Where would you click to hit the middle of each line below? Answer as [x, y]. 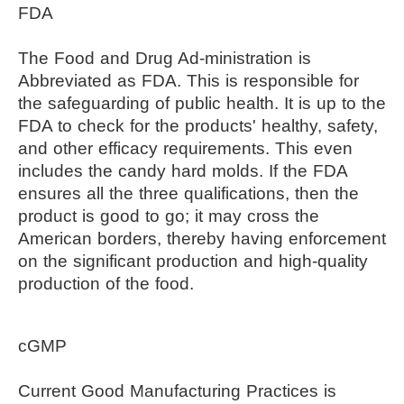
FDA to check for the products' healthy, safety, [198, 125]
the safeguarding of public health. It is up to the [202, 103]
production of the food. [106, 283]
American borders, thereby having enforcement [202, 238]
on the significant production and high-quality [193, 261]
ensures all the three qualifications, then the [188, 193]
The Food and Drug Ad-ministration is [165, 58]
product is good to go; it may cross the [169, 216]
